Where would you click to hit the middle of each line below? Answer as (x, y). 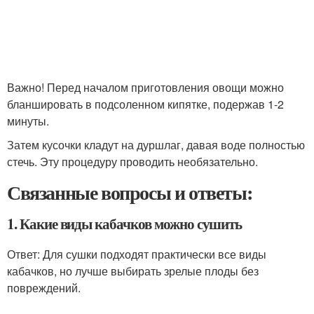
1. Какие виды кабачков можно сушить (125, 224)
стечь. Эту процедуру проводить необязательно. (132, 162)
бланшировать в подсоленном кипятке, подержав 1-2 (145, 104)
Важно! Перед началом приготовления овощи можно (145, 87)
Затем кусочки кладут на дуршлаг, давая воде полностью (156, 145)
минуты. (28, 121)
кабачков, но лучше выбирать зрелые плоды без (133, 271)
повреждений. (44, 288)
